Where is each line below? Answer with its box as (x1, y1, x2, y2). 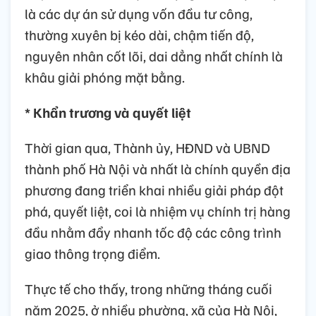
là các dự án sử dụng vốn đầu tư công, (25, 4, 253, 23)
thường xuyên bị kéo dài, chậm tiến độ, (25, 25, 254, 44)
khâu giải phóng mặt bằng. (25, 68, 185, 87)
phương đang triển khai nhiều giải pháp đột (25, 181, 284, 200)
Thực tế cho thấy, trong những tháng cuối (25, 279, 272, 298)
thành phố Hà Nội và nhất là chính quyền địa (25, 159, 291, 178)
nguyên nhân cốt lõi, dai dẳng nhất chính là (25, 47, 283, 66)
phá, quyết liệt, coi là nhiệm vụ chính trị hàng (25, 202, 291, 221)
